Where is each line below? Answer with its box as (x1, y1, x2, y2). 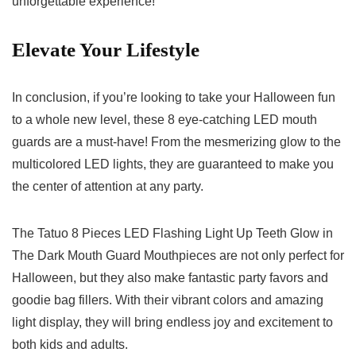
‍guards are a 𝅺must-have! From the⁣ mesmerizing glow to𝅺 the (12, 135, 341, 149)
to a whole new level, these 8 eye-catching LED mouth (12, 113, 317, 127)
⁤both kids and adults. (12, 338, 128, 352)
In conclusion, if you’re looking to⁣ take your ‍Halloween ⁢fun (12, 91, 335, 105)
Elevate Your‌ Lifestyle (12, 39, 199, 61)
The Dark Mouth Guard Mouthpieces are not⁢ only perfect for (12, 249, 344, 263)
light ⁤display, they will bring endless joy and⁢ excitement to (12, 315, 333, 330)
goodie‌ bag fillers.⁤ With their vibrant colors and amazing (12, 293, 323, 308)
